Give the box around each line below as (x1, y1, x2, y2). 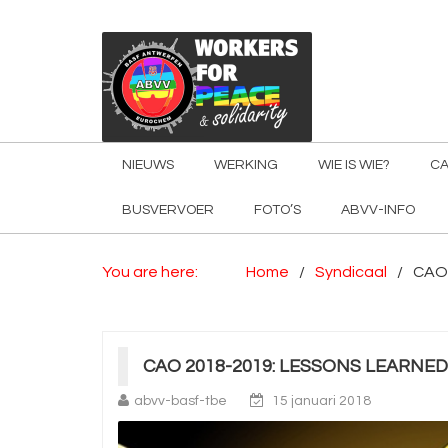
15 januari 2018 (272, 394, 371, 408)
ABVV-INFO (341, 203, 415, 217)
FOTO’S (254, 203, 301, 217)
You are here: (102, 264, 198, 280)
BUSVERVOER (122, 203, 214, 217)
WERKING (214, 158, 278, 172)
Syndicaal (315, 264, 387, 280)
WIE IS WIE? (318, 158, 390, 172)
